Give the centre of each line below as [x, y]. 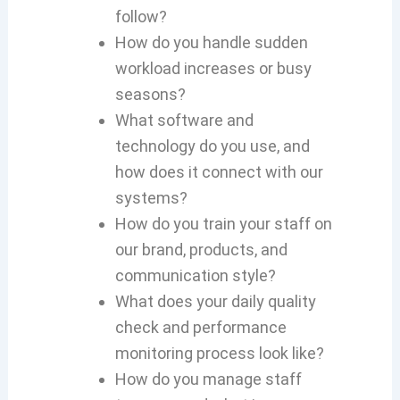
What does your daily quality [215, 301]
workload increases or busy [213, 68]
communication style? [195, 275]
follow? [141, 16]
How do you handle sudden [211, 42]
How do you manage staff [208, 379]
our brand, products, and [201, 249]
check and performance [200, 327]
